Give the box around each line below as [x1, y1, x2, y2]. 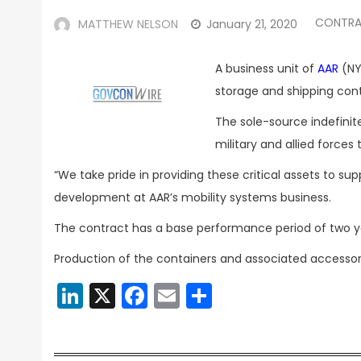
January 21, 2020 [206, 16, 297, 32]
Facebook [147, 277, 270, 313]
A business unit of [215, 60, 317, 77]
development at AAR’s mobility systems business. [54, 189, 331, 205]
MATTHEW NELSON [78, 16, 178, 32]
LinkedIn [83, 277, 183, 313]
